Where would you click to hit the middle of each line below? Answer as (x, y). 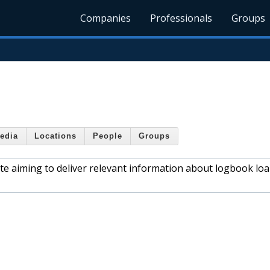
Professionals (181, 18)
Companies (106, 18)
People (108, 136)
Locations (55, 136)
